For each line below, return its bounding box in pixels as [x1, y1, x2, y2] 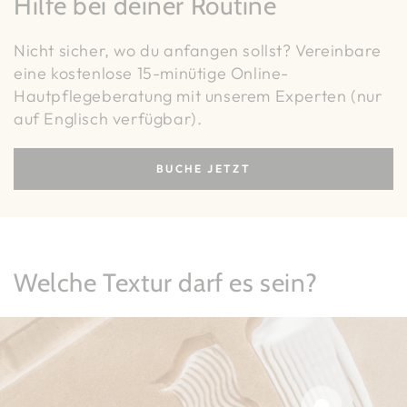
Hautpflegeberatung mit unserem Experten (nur [14, 85, 382, 107]
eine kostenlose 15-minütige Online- [14, 63, 290, 84]
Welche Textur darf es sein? [14, 267, 318, 299]
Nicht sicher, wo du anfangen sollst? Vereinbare [14, 40, 382, 62]
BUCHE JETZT [155, 162, 252, 176]
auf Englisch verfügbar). [14, 108, 203, 130]
